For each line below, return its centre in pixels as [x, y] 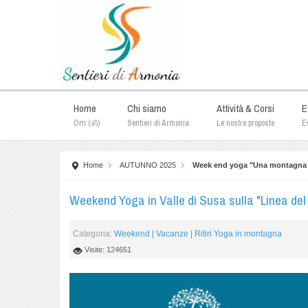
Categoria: [94, 234]
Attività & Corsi [245, 108]
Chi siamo [147, 108]
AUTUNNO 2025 [148, 165]
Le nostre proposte [245, 123]
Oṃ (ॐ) [87, 123]
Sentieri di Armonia [158, 123]
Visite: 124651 [108, 250]
